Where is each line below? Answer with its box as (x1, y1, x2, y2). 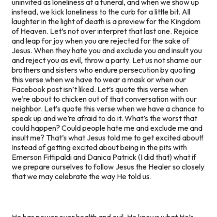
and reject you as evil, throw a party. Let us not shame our (12, 55, 201, 65)
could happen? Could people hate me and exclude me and (12, 123, 202, 133)
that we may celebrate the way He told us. (12, 171, 152, 181)
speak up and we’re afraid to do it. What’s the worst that (12, 113, 197, 123)
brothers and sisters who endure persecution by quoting (12, 64, 195, 75)
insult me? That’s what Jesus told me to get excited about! (12, 132, 203, 142)
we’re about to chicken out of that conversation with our (12, 93, 197, 104)
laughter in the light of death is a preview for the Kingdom (12, 16, 201, 26)
